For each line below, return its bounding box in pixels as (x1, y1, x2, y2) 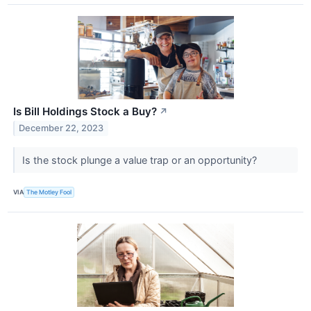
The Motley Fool (26, 188, 72, 196)
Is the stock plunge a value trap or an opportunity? (22, 153, 260, 166)
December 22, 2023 (19, 123, 104, 134)
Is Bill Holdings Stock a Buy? (13, 104, 157, 118)
